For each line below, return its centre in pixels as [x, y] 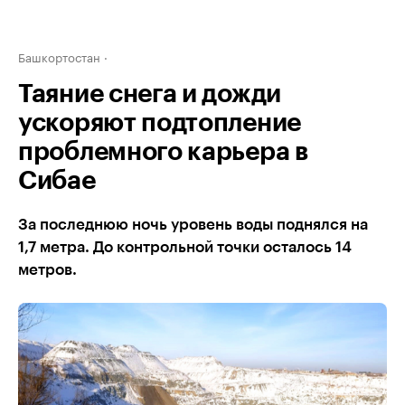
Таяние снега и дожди [150, 94]
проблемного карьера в [163, 152]
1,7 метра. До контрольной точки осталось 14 [185, 247]
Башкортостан [59, 56]
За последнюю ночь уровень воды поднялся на [193, 225]
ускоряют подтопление [160, 123]
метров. [47, 270]
